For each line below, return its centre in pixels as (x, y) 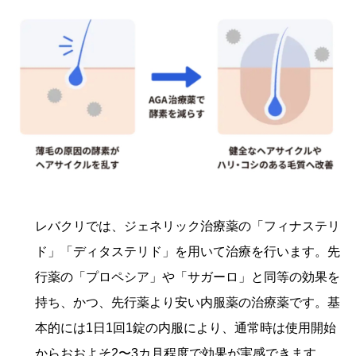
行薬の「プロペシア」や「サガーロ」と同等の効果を (188, 277)
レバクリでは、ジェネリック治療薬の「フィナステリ (188, 226)
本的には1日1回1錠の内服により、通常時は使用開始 (186, 328)
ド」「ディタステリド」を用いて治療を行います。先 (188, 252)
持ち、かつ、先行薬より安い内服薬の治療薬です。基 (188, 303)
